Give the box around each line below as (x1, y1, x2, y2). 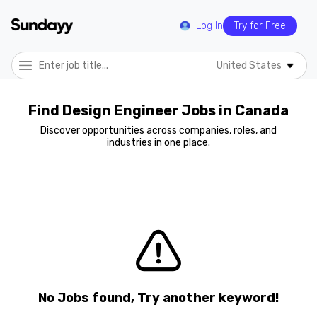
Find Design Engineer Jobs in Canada (28, 102, 289, 119)
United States (217, 59, 282, 71)
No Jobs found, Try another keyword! (38, 290, 279, 306)
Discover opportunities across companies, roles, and (40, 125, 277, 137)
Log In (196, 20, 223, 32)
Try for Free (234, 20, 286, 32)
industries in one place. (107, 137, 210, 149)
